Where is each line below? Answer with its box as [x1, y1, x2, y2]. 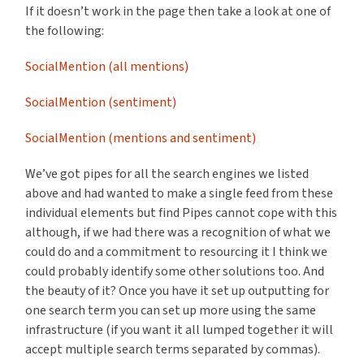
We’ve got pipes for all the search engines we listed [25, 165, 310, 184]
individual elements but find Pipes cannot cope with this [25, 204, 338, 223]
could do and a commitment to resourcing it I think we [25, 243, 328, 262]
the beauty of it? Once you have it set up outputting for [25, 282, 330, 301]
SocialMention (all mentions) [25, 58, 189, 76]
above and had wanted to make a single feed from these [25, 184, 334, 203]
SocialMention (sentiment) [25, 93, 177, 112]
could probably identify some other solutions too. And [25, 262, 325, 281]
